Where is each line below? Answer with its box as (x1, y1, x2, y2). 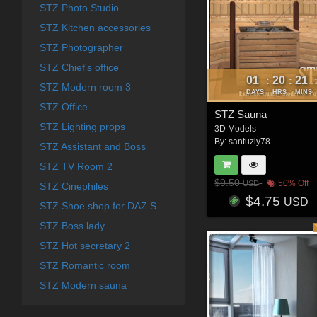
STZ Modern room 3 (39, 81, 131, 93)
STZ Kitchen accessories (39, 21, 151, 33)
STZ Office (39, 100, 88, 113)
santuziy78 (229, 136, 271, 146)
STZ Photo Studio (39, 1, 119, 13)
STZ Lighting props (39, 120, 125, 132)
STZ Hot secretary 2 (39, 239, 130, 251)
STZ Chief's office (39, 61, 119, 73)
